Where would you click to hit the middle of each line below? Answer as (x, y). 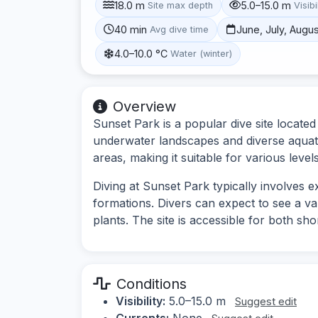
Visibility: (141, 301)
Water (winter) (202, 54)
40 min (131, 29)
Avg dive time (180, 29)
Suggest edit (266, 301)
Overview (144, 106)
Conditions (152, 284)
